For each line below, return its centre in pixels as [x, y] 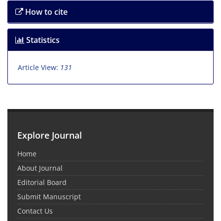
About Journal [40, 168]
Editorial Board [42, 182]
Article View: [39, 67]
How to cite [45, 12]
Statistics [42, 40]
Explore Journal [50, 135]
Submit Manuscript [49, 197]
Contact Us [35, 211]
